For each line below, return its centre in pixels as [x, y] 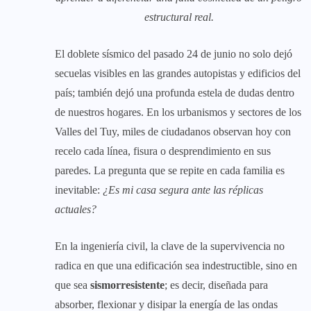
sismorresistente [127, 285]
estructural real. [179, 17]
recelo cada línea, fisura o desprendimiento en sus [163, 151]
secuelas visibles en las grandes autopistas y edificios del [178, 73]
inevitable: [79, 190]
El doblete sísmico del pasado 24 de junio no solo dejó [174, 53]
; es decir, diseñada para [216, 285]
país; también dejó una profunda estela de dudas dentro [175, 92]
